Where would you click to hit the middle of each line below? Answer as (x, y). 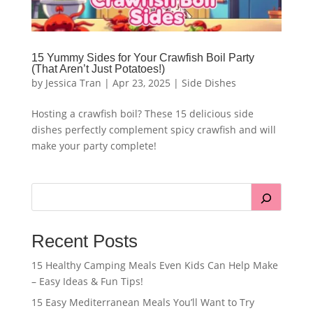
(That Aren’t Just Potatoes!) (98, 69)
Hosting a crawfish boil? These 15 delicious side (142, 114)
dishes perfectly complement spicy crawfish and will (153, 130)
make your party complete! (94, 146)
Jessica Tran (73, 83)
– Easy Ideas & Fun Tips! (87, 282)
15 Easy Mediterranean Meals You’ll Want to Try (143, 303)
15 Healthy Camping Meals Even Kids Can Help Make (154, 265)
